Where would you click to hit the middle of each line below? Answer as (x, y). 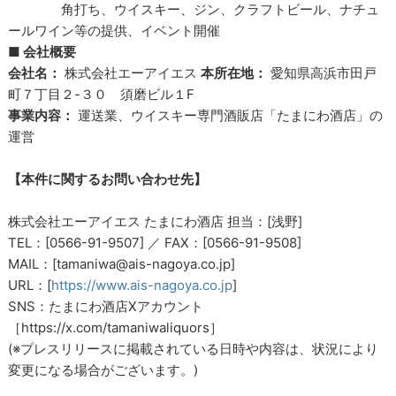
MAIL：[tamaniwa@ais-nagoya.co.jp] (122, 263)
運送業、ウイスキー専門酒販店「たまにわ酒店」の (229, 115)
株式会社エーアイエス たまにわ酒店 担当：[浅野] (156, 221)
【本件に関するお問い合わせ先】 (108, 179)
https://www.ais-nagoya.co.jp (142, 285)
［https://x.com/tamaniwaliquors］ (116, 327)
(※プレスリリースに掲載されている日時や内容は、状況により (194, 348)
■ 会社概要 (42, 51)
